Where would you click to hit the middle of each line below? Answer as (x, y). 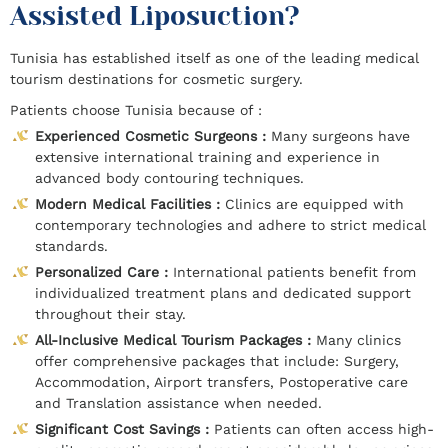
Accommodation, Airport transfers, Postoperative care (221, 382)
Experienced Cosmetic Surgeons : (153, 136)
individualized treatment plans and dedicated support (223, 293)
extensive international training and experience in (207, 157)
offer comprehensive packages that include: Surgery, (217, 361)
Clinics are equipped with (314, 204)
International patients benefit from (294, 272)
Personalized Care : (104, 272)
